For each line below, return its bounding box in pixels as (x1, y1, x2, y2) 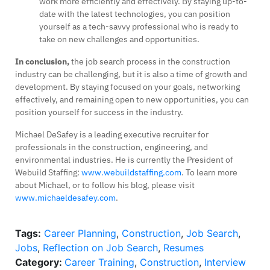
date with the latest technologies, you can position (39, 8, 230, 19)
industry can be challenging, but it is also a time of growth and (15, 68, 247, 80)
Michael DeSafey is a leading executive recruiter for (15, 128, 209, 140)
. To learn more (181, 166, 237, 178)
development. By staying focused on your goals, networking (15, 81, 240, 92)
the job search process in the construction (69, 55, 230, 67)
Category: (15, 256, 64, 268)
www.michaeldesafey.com (15, 192, 116, 203)
